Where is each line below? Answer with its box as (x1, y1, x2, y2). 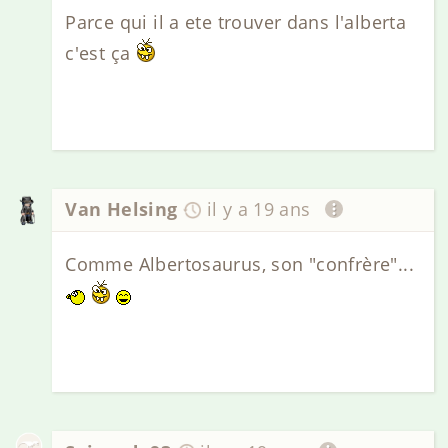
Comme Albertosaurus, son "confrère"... (65, 251, 414, 276)
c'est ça (65, 40, 136, 65)
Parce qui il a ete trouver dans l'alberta (65, 9, 407, 34)
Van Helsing (65, 197, 178, 222)
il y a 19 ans (206, 197, 311, 222)
